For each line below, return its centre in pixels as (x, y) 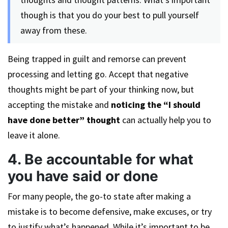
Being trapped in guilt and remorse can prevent (97, 59)
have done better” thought (64, 120)
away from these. (54, 30)
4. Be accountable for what (101, 159)
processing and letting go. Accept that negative (98, 74)
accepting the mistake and (59, 105)
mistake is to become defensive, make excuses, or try (110, 211)
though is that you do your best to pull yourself (110, 15)
